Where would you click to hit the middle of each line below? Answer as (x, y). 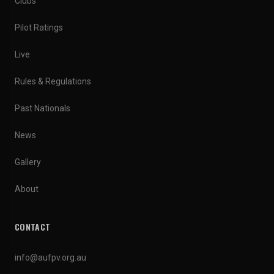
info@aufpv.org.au (50, 257)
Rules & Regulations (53, 81)
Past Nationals (43, 108)
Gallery (28, 162)
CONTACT (33, 227)
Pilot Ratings (39, 28)
